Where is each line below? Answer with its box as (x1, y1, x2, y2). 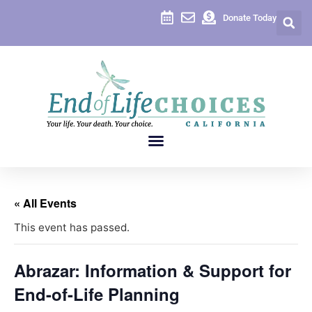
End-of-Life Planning (14, 282, 180, 306)
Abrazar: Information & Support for (14, 258, 291, 283)
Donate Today (223, 12, 276, 23)
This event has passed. (14, 221, 130, 235)
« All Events (14, 195, 77, 212)
